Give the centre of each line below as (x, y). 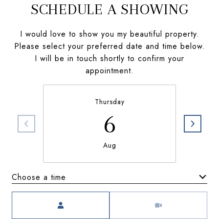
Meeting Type (135, 198)
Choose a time (39, 177)
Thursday (109, 102)
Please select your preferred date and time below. (109, 46)
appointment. (109, 71)
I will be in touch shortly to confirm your (109, 58)
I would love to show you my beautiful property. (109, 34)
